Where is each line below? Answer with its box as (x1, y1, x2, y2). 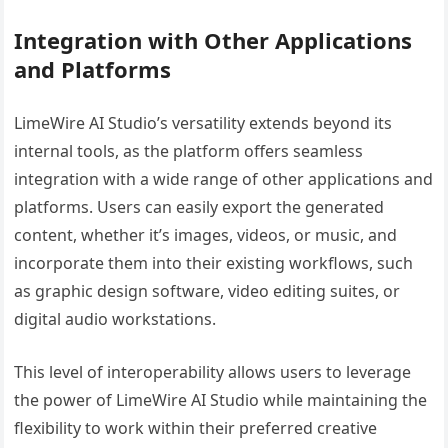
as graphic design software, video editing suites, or (14, 279, 401, 302)
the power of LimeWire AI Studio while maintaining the (14, 388, 428, 411)
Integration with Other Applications (14, 24, 413, 55)
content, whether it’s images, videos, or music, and (14, 223, 398, 246)
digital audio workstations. (14, 307, 217, 330)
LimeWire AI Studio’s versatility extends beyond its (14, 111, 393, 134)
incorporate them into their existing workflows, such (14, 251, 414, 274)
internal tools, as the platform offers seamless (14, 139, 364, 162)
